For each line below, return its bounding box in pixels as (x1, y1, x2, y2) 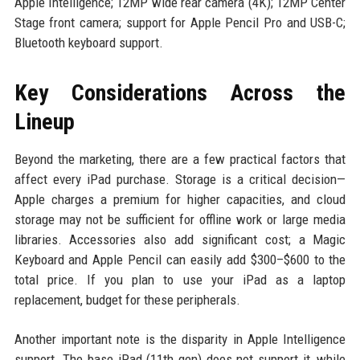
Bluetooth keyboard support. (14, 35, 163, 51)
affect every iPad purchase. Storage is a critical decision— (14, 171, 346, 188)
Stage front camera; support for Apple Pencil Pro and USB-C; (14, 14, 346, 31)
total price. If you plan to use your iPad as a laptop (14, 272, 346, 288)
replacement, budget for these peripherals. (14, 292, 240, 309)
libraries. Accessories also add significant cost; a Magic (14, 231, 346, 248)
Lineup (14, 108, 75, 136)
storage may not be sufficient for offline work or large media (14, 211, 346, 228)
